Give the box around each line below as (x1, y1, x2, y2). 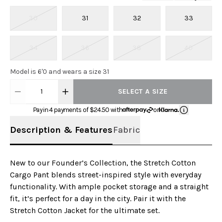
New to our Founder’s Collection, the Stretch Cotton (10, 158, 196, 167)
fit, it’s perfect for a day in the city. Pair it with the (10, 193, 186, 203)
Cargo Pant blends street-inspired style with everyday (10, 169, 201, 179)
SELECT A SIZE (117, 87, 168, 96)
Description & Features (10, 124, 112, 135)
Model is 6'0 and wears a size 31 (10, 67, 109, 76)
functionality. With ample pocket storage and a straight (10, 181, 209, 191)
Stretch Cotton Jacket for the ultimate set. (10, 205, 160, 215)
